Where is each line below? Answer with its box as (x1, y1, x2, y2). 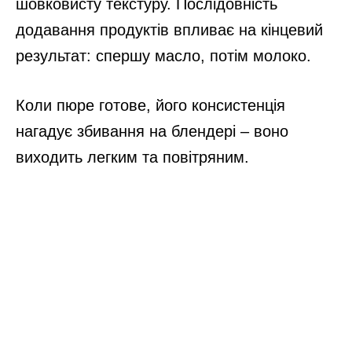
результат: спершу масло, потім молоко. (16, 47, 311, 65)
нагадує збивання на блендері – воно (16, 123, 288, 141)
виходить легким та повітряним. (16, 148, 249, 167)
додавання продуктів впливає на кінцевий (16, 21, 323, 39)
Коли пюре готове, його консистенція (16, 97, 285, 115)
